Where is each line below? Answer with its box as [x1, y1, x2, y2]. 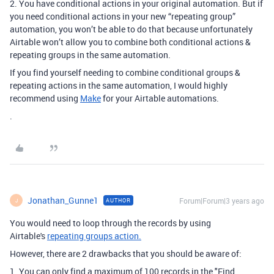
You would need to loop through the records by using [10, 217, 211, 229]
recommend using [10, 92, 80, 105]
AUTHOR [106, 196, 131, 205]
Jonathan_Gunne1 [28, 194, 98, 207]
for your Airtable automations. [101, 92, 219, 105]
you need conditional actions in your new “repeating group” [10, 10, 235, 23]
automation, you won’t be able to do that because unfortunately [10, 23, 253, 35]
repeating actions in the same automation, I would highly [10, 80, 228, 92]
